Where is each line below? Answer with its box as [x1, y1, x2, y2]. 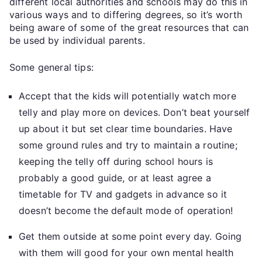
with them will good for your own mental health [19, 246, 234, 258]
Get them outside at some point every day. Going [19, 230, 242, 242]
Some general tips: [9, 61, 94, 73]
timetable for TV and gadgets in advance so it [19, 188, 227, 200]
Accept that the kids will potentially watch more [19, 89, 236, 102]
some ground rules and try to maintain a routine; [19, 139, 237, 151]
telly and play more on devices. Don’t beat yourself [19, 106, 250, 118]
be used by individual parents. [9, 34, 151, 46]
